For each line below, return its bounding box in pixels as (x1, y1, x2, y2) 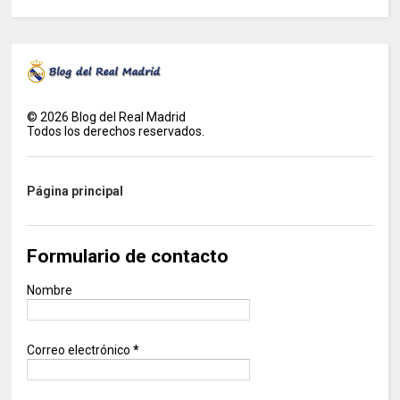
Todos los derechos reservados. (27, 124, 205, 139)
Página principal (27, 184, 124, 199)
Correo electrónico (27, 343, 134, 358)
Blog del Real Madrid (69, 110, 187, 125)
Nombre (27, 283, 73, 298)
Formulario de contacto (27, 246, 229, 268)
